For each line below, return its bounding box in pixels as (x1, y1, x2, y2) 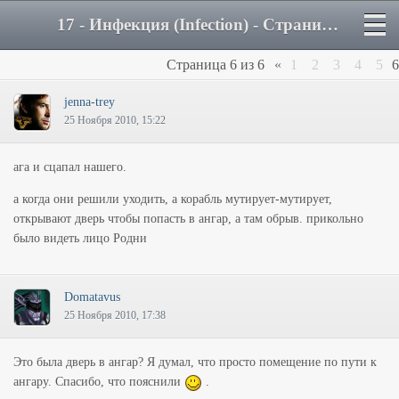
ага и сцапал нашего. (13, 160, 126, 174)
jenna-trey (64, 95, 115, 109)
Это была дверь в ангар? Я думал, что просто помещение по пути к (13, 355, 377, 369)
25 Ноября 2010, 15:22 (64, 114, 166, 126)
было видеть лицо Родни (13, 232, 147, 245)
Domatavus (64, 290, 120, 304)
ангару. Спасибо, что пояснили (13, 375, 184, 388)
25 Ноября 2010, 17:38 (64, 309, 166, 322)
